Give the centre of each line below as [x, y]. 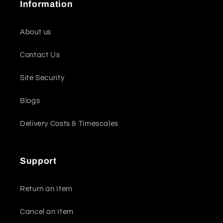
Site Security [42, 78]
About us [36, 32]
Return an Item [46, 189]
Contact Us [40, 55]
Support [38, 161]
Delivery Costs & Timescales [69, 123]
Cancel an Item [47, 212]
